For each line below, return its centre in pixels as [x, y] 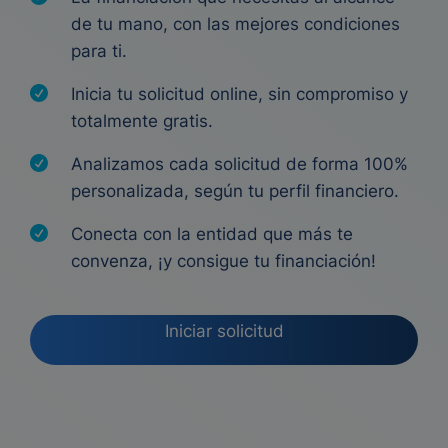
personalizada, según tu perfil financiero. [235, 191]
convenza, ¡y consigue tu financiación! [223, 261]
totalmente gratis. [142, 121]
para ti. [99, 51]
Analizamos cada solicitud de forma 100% [239, 164]
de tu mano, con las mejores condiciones [235, 24]
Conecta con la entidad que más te [212, 234]
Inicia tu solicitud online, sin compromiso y [239, 94]
